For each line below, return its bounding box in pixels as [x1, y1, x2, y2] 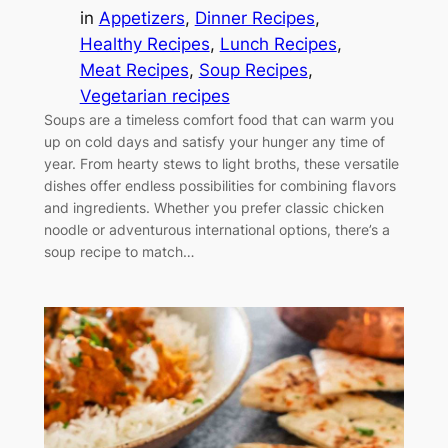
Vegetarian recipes [79, 86, 230, 107]
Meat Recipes [79, 60, 189, 81]
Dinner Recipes [194, 8, 315, 29]
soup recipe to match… [43, 243, 195, 261]
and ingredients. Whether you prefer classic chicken [43, 199, 384, 217]
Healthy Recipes [79, 34, 210, 55]
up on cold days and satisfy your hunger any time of [43, 133, 385, 151]
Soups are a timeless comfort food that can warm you [43, 111, 394, 129]
